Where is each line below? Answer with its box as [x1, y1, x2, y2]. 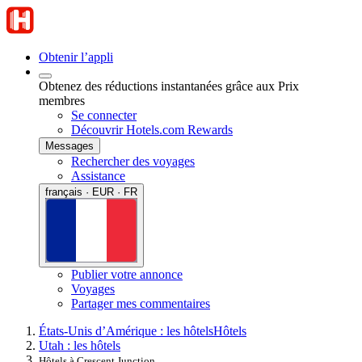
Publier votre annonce [71, 267, 183, 281]
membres [39, 94, 85, 107]
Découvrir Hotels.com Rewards [71, 123, 233, 137]
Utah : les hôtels [39, 338, 120, 352]
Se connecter [71, 108, 137, 122]
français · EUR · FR [45, 186, 137, 198]
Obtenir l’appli [39, 50, 113, 64]
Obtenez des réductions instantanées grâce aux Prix [39, 79, 299, 93]
